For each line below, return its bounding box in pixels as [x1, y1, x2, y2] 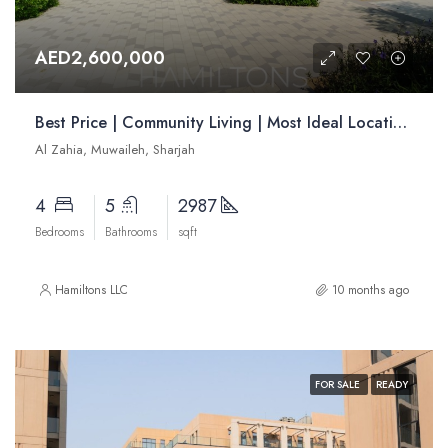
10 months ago [332, 281, 409, 299]
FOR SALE [315, 377, 363, 392]
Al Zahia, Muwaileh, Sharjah [35, 140, 195, 159]
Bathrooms [105, 223, 157, 241]
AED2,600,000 [35, 45, 165, 71]
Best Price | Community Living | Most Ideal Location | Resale [393, 111, 407, 134]
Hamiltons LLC [55, 281, 128, 299]
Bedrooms [35, 223, 84, 241]
